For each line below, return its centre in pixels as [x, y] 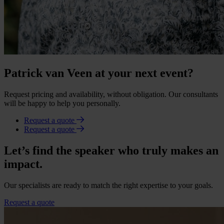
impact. [23, 164]
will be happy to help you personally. [62, 103]
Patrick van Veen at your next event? [99, 73]
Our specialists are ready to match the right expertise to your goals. [108, 185]
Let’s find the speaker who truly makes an [111, 151]
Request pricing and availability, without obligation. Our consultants [111, 94]
